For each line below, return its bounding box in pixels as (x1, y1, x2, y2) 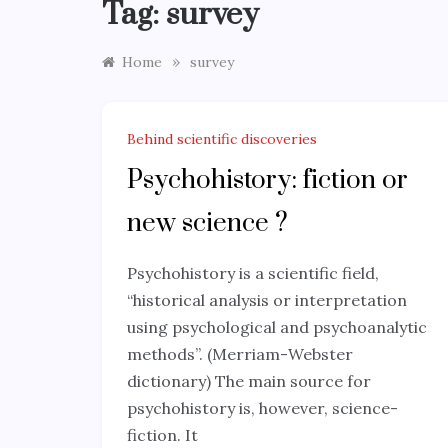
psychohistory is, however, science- (127, 397, 398, 418)
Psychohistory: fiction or (127, 163, 408, 197)
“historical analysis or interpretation (127, 289, 407, 310)
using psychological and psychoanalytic (127, 316, 427, 337)
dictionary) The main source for (127, 370, 371, 391)
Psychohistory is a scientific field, (127, 262, 379, 283)
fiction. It (127, 424, 198, 445)
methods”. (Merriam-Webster (127, 343, 353, 364)
